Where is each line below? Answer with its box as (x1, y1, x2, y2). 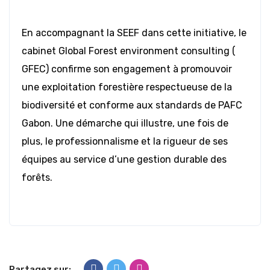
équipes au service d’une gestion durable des (22, 154, 227, 166)
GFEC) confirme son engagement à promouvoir (22, 63, 232, 75)
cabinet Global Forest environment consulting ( (22, 45, 236, 57)
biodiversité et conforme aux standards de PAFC (22, 99, 242, 111)
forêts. (22, 172, 52, 184)
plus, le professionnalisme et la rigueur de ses (22, 136, 228, 148)
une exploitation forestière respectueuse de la (22, 81, 232, 93)
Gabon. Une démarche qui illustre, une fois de (22, 118, 228, 130)
